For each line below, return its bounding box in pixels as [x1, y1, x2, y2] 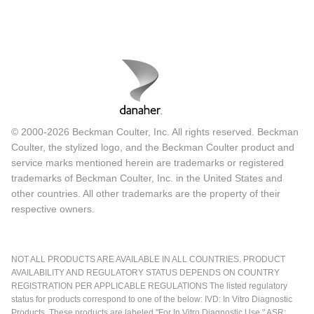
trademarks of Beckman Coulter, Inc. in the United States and [11, 172, 282, 184]
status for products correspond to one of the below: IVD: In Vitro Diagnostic [11, 294, 292, 304]
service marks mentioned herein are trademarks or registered [11, 156, 284, 168]
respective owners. [11, 203, 95, 214]
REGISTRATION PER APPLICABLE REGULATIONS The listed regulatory [11, 280, 287, 291]
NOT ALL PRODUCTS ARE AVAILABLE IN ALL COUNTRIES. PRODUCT [11, 254, 285, 264]
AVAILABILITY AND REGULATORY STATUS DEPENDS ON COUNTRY [11, 267, 280, 278]
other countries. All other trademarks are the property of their [11, 187, 280, 199]
